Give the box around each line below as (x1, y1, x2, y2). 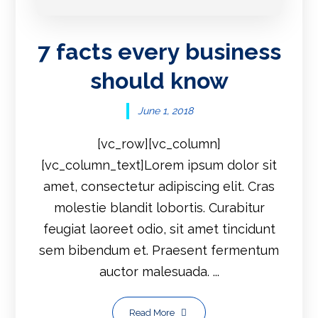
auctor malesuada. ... (99, 264, 219, 279)
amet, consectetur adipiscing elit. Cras (43, 179, 275, 194)
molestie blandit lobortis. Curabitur (53, 200, 265, 215)
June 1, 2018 (138, 105, 193, 116)
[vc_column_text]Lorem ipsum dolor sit (41, 158, 277, 172)
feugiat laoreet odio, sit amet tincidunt (43, 221, 275, 236)
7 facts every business (37, 38, 281, 65)
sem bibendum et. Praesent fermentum (39, 243, 279, 258)
